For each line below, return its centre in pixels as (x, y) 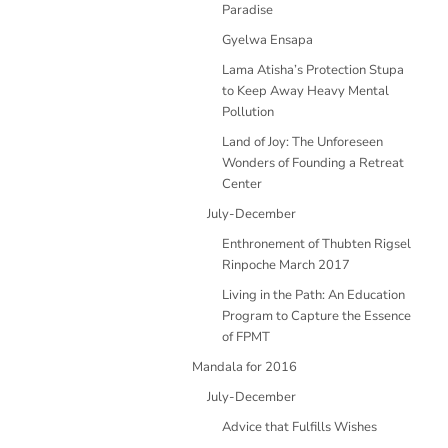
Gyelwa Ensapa (267, 40)
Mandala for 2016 (244, 367)
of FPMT (246, 337)
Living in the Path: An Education (313, 295)
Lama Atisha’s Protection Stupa (313, 70)
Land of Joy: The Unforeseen (302, 142)
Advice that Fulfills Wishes (299, 427)
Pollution (248, 112)
